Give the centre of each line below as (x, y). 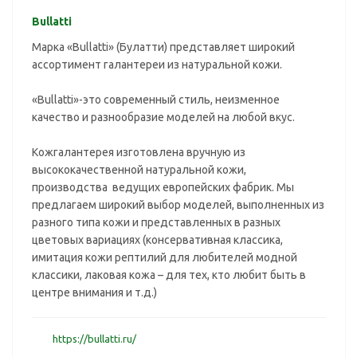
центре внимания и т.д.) (94, 292)
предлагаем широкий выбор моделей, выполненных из (178, 205)
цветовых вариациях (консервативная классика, (157, 240)
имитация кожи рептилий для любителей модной (165, 257)
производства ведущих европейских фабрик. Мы (163, 187)
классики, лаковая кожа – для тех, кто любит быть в (169, 275)
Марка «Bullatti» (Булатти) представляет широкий (163, 47)
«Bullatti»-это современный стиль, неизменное (156, 100)
